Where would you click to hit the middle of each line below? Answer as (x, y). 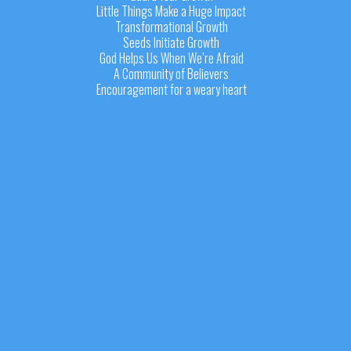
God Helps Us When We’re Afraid (171, 58)
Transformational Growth (171, 26)
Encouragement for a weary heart (171, 89)
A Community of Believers (172, 73)
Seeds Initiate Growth (172, 42)
